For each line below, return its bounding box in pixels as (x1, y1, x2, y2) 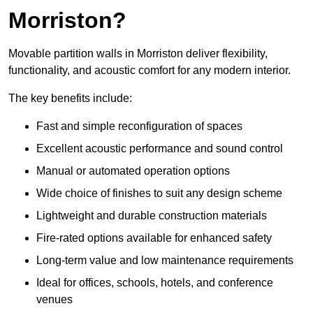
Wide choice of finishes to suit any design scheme (36, 187, 282, 200)
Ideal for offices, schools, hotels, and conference (36, 277, 273, 289)
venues (36, 293, 73, 306)
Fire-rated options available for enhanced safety (36, 232, 272, 245)
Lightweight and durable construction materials (36, 210, 267, 222)
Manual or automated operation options (36, 165, 230, 177)
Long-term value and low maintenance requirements (36, 254, 293, 267)
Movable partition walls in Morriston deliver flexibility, (8, 48, 268, 60)
